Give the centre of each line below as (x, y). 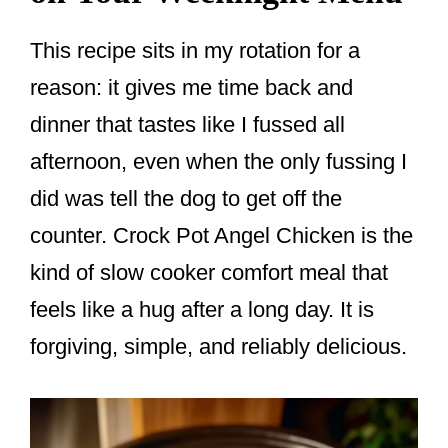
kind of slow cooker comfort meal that (209, 272)
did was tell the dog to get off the (186, 198)
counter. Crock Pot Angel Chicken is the (221, 235)
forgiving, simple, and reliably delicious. (218, 346)
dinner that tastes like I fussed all (187, 124)
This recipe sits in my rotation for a (195, 50)
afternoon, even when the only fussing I (218, 161)
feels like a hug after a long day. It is (202, 309)
